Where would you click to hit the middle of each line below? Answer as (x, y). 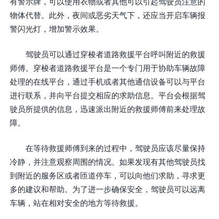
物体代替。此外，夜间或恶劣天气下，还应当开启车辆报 (108, 15)
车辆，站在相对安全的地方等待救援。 (76, 203)
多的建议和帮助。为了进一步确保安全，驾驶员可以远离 (108, 189)
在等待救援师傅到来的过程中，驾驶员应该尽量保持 (115, 148)
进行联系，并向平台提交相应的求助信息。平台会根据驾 (108, 95)
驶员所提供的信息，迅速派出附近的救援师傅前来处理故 (108, 109)
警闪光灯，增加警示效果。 (57, 29)
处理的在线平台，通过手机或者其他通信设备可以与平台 (108, 81)
